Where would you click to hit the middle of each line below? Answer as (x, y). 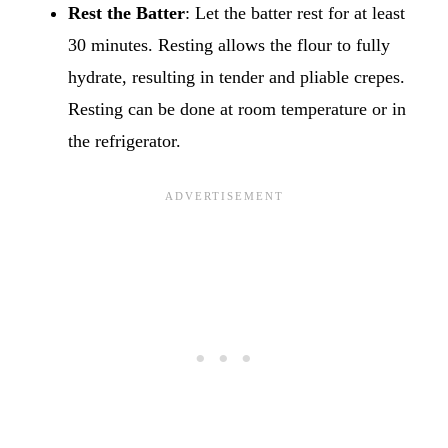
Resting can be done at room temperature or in (237, 108)
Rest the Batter (126, 12)
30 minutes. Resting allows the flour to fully (229, 44)
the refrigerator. (124, 140)
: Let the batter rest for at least (295, 12)
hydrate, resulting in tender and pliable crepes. (236, 76)
